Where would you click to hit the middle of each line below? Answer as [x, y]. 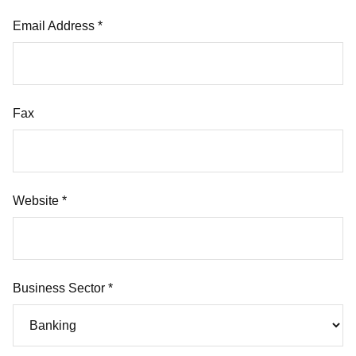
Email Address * [58, 26]
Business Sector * [63, 288]
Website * [40, 201]
